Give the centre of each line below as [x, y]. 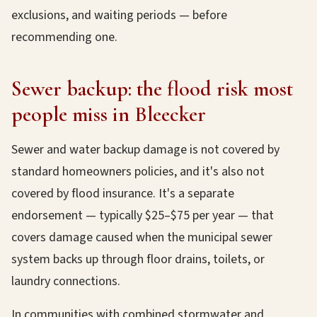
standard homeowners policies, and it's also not [138, 172]
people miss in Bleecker [109, 114]
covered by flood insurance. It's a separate [123, 194]
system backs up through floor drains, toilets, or [138, 259]
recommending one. [64, 37]
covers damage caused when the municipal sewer [142, 237]
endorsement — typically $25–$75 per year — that [143, 215]
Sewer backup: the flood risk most [152, 89]
